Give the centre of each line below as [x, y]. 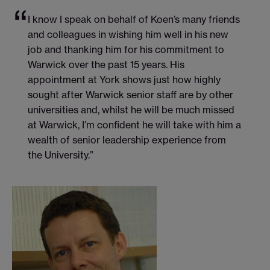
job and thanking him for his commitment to [126, 50]
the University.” [60, 155]
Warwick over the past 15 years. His [106, 65]
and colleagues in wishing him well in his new [128, 35]
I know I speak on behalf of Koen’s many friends [133, 20]
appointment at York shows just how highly [124, 80]
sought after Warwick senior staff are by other [130, 95]
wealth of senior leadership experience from [127, 140]
